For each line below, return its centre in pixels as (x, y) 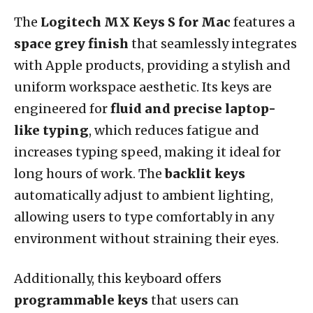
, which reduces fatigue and (174, 130)
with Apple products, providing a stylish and (152, 65)
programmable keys (81, 300)
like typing (51, 130)
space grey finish (71, 43)
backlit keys (205, 173)
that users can (194, 300)
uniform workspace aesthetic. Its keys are (143, 87)
